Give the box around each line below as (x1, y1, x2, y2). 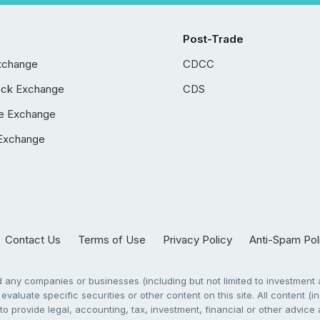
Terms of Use (77, 233, 146, 246)
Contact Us (4, 233, 61, 246)
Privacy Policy (162, 233, 232, 246)
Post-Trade (183, 32, 244, 46)
